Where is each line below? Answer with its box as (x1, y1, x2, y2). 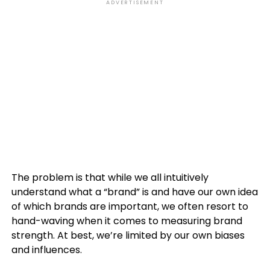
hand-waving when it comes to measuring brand (11, 214, 242, 228)
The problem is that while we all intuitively (11, 171, 209, 185)
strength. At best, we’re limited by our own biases (11, 228, 245, 243)
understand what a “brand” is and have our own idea (11, 185, 258, 199)
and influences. (11, 243, 82, 257)
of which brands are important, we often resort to (11, 199, 248, 214)
